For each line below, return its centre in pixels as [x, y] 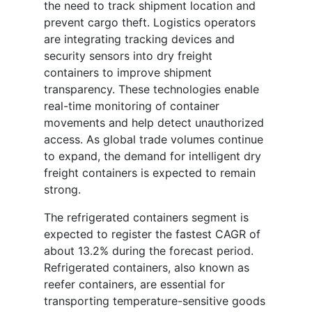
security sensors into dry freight [128, 56]
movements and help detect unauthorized [154, 123]
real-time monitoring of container [132, 106]
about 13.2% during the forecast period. [149, 251]
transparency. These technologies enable [151, 89]
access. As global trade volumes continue [154, 140]
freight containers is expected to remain [150, 173]
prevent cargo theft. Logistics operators [150, 23]
